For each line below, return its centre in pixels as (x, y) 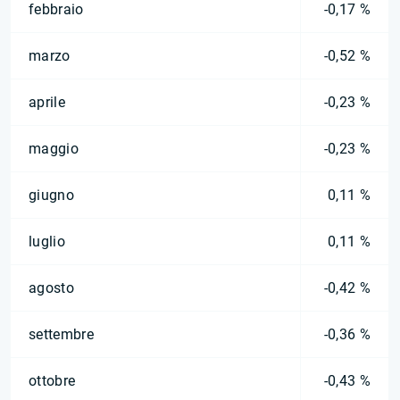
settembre (61, 334)
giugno (51, 195)
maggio (54, 149)
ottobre (52, 381)
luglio (47, 242)
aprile (47, 102)
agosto (51, 288)
